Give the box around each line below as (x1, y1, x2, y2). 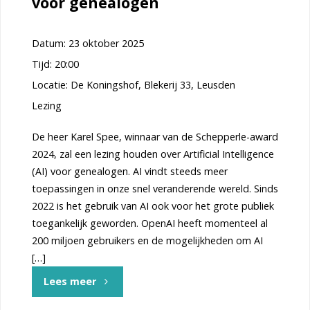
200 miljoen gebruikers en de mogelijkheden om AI (31, 233, 263, 247)
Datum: (31, 36, 69, 50)
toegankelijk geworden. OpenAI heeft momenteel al (31, 216, 268, 230)
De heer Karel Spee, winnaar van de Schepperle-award (31, 129, 278, 143)
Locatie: (31, 77, 71, 91)
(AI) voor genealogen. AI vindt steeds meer (31, 164, 228, 178)
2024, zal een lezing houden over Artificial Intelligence (31, 147, 274, 161)
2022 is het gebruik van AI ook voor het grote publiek (31, 199, 274, 212)
